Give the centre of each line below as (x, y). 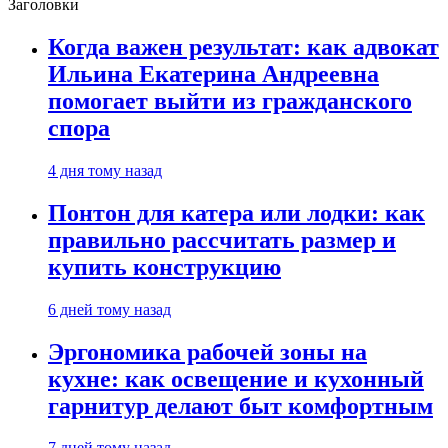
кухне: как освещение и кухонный (236, 378)
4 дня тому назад (105, 170)
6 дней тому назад (109, 309)
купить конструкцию (164, 266)
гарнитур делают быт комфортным (240, 405)
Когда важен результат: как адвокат (243, 46)
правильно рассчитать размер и (222, 239)
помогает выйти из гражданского (230, 100)
